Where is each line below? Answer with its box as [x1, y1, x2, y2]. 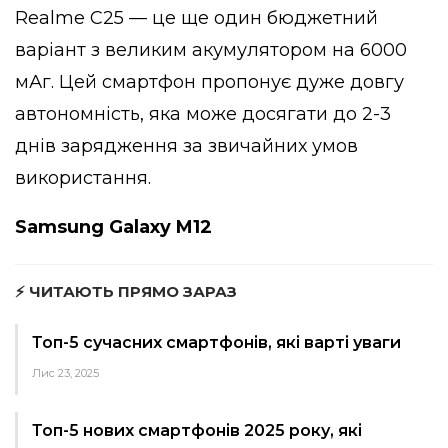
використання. [15, 166, 151, 189]
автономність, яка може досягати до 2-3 [15, 102, 391, 125]
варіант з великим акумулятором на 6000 [15, 38, 407, 61]
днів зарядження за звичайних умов [15, 134, 358, 157]
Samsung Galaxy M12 [15, 215, 212, 238]
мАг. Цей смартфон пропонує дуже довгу [15, 70, 404, 93]
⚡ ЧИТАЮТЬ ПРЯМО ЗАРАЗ [15, 281, 237, 301]
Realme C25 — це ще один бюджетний [15, 6, 378, 29]
